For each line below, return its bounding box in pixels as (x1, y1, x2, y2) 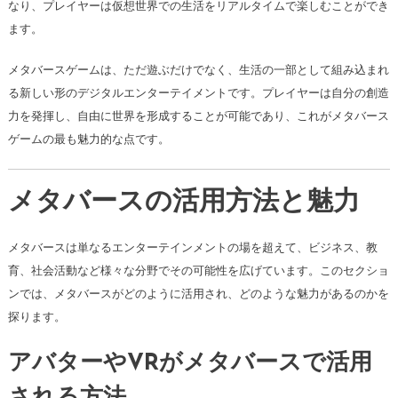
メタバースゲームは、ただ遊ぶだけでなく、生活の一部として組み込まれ (7, 61, 389, 79)
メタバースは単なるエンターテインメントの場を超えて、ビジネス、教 (7, 239, 378, 257)
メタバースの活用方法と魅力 (7, 189, 360, 218)
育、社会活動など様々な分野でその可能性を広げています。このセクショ (7, 262, 389, 280)
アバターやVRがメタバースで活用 (7, 352, 372, 377)
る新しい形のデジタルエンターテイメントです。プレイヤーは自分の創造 (7, 84, 389, 102)
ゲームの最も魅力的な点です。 (7, 131, 170, 148)
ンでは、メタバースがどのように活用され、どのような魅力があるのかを (7, 285, 389, 303)
